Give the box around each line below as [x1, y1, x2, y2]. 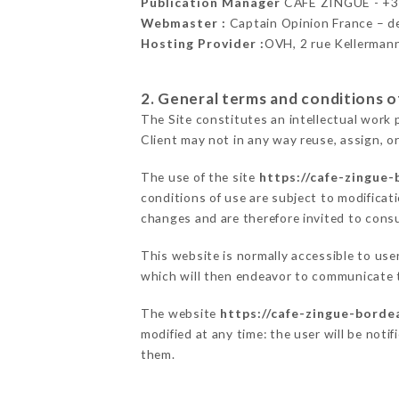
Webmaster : [140, 14, 226, 30]
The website [140, 305, 220, 322]
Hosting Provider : [140, 35, 265, 51]
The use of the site [140, 169, 259, 185]
